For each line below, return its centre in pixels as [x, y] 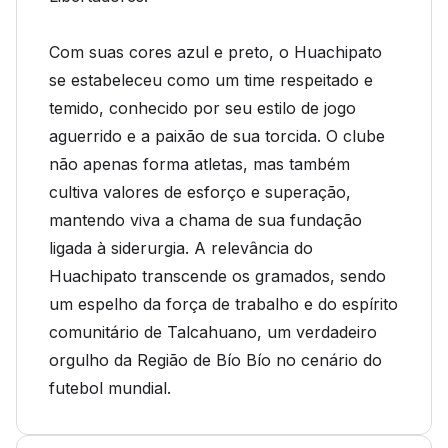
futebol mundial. [110, 388]
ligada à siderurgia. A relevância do [181, 248]
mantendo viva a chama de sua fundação [205, 220]
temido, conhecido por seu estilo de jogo [202, 108]
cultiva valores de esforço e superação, [200, 192]
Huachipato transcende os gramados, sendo [217, 276]
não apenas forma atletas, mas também [199, 164]
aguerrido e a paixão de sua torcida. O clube [217, 136]
